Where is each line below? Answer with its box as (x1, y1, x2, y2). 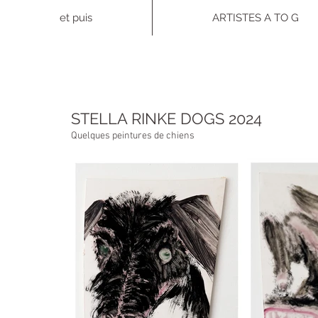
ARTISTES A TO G (212, 11, 299, 24)
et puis (60, 11, 92, 24)
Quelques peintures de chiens (71, 130, 194, 142)
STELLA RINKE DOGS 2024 (71, 109, 262, 128)
